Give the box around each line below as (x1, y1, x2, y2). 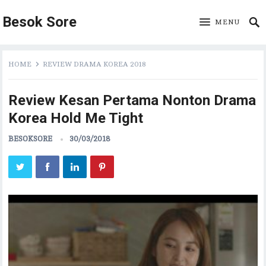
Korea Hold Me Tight (8, 110, 144, 126)
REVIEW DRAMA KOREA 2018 (43, 60, 147, 68)
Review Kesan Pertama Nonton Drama (8, 92, 256, 109)
